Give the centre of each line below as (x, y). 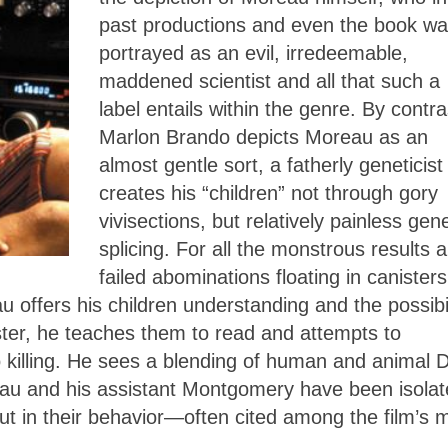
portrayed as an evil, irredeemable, (253, 53)
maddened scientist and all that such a (269, 81)
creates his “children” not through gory (268, 193)
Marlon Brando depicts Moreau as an (263, 137)
